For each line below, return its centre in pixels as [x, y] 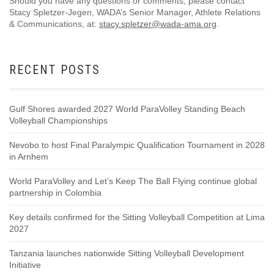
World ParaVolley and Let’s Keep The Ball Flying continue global [133, 181]
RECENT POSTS [55, 70]
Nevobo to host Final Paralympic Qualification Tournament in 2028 [137, 145]
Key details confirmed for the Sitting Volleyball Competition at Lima [137, 217]
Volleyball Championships [58, 121]
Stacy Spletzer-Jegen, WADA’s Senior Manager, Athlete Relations [135, 13]
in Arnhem [29, 157]
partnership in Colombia [55, 193]
